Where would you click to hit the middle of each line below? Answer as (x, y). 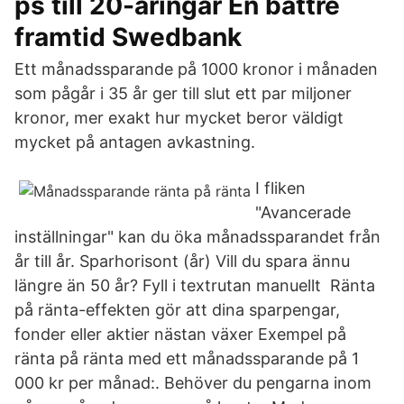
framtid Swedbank (128, 37)
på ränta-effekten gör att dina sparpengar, (177, 310)
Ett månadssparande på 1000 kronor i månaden (196, 69)
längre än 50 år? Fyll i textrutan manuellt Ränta (195, 285)
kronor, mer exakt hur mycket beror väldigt (179, 118)
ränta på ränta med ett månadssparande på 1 (187, 358)
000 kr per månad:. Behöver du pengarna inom (193, 383)
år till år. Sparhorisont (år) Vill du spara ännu (182, 261)
